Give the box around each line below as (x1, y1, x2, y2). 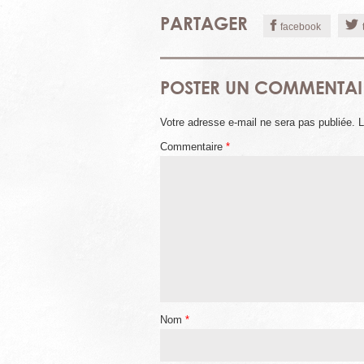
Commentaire (160, 141, 226, 154)
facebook (280, 21, 321, 33)
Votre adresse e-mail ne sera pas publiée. (160, 116, 355, 129)
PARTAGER (160, 12, 248, 35)
